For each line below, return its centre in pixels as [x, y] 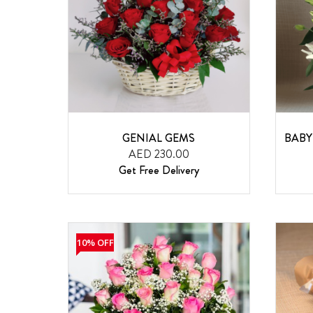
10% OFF [95, 243]
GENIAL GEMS [159, 138]
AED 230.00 [159, 154]
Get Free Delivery [159, 170]
